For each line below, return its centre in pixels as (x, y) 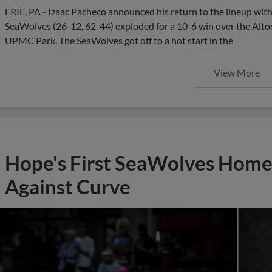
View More (237, 73)
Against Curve (68, 186)
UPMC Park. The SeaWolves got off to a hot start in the (119, 40)
